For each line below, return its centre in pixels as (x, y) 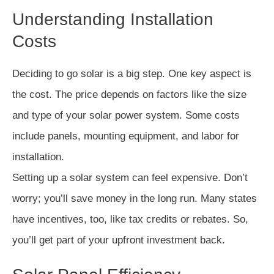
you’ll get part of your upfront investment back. (119, 240)
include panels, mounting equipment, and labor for (126, 136)
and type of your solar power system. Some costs (126, 116)
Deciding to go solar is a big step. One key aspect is (132, 74)
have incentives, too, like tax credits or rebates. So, (130, 220)
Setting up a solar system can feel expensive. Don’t (130, 178)
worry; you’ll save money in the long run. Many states (135, 199)
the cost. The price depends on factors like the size (129, 95)
